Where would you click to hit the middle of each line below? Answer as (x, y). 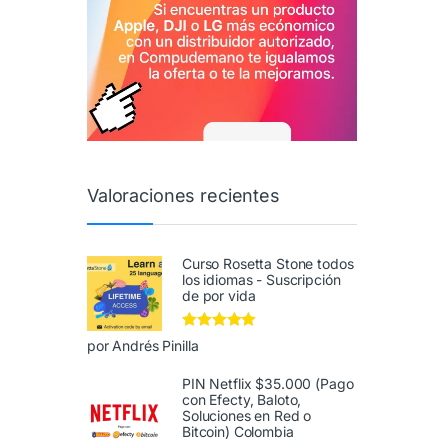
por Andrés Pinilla (143, 346)
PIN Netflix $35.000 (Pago (268, 384)
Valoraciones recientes (183, 195)
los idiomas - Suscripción (261, 280)
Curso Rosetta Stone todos (268, 264)
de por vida (219, 296)
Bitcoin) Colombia (238, 432)
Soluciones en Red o (247, 416)
